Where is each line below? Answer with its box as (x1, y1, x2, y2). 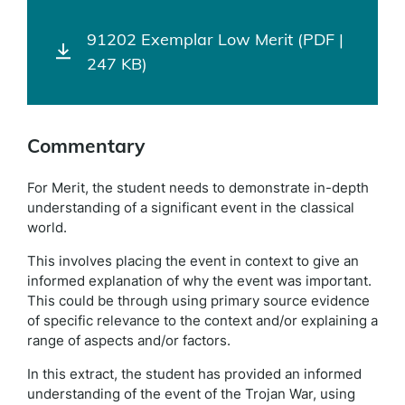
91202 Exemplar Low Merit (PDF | (87, 29, 344, 50)
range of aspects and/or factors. (27, 332, 231, 349)
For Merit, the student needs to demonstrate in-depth (27, 179, 369, 196)
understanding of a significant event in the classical (27, 199, 354, 216)
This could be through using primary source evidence (27, 292, 370, 309)
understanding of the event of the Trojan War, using (27, 385, 355, 402)
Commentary (27, 134, 145, 157)
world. (27, 219, 67, 236)
